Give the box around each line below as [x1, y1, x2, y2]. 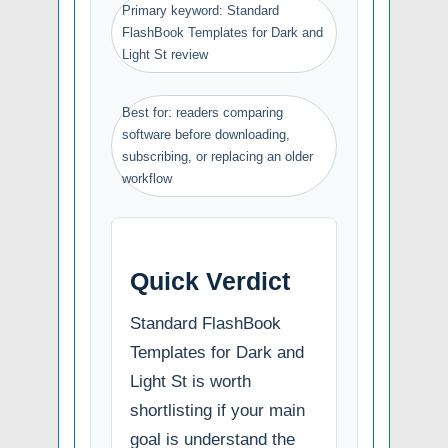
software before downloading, [122, 127, 290, 143]
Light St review [122, 47, 208, 63]
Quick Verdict [130, 267, 290, 296]
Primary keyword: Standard [122, 3, 279, 19]
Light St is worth [130, 372, 251, 392]
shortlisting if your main [130, 401, 305, 421]
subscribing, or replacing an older [122, 149, 313, 165]
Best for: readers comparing [122, 105, 283, 121]
